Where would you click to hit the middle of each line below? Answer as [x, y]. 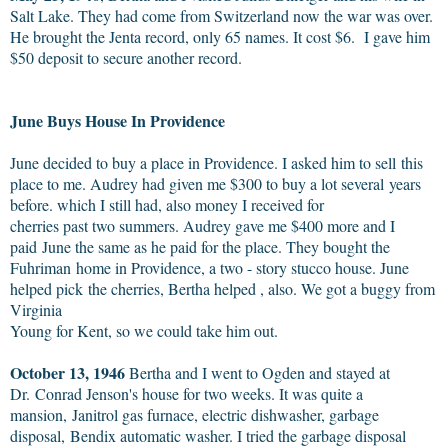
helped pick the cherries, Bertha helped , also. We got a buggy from [222, 288]
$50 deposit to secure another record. [126, 57]
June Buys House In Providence [117, 120]
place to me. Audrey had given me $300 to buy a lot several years [215, 183]
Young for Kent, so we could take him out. [144, 330]
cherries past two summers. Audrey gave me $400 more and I [202, 225]
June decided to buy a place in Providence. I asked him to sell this [216, 162]
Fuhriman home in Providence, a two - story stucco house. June [209, 267]
